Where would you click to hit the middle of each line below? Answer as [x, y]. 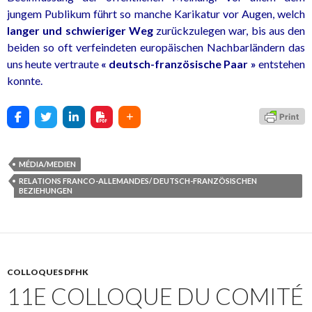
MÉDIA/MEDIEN [47, 164]
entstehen [281, 64]
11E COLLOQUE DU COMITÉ [155, 296]
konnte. [25, 80]
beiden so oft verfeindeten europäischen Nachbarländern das [156, 47]
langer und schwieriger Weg [80, 30]
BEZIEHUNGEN [46, 190]
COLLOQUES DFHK [48, 272]
